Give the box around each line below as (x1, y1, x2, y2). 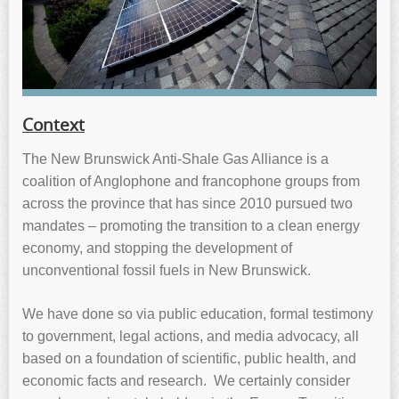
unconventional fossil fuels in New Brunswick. (22, 262, 311, 278)
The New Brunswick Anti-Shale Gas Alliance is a (22, 151, 329, 167)
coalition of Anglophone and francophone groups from (22, 173, 360, 189)
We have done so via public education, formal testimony (22, 305, 373, 322)
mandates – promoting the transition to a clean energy (22, 217, 360, 233)
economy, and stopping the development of (22, 240, 292, 256)
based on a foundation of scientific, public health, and (22, 350, 356, 366)
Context (22, 112, 85, 136)
